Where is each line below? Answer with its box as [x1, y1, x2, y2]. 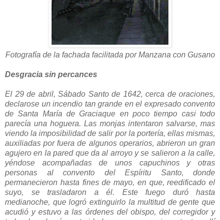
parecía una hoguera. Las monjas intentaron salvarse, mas [5, 119, 215, 128]
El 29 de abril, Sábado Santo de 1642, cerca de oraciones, [5, 90, 215, 99]
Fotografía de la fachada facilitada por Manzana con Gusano [5, 51, 215, 59]
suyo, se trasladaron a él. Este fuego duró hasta [5, 188, 215, 197]
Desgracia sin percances [5, 70, 97, 79]
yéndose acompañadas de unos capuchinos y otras [5, 159, 215, 167]
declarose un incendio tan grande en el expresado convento [5, 100, 215, 109]
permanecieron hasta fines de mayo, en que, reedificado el [5, 178, 215, 187]
